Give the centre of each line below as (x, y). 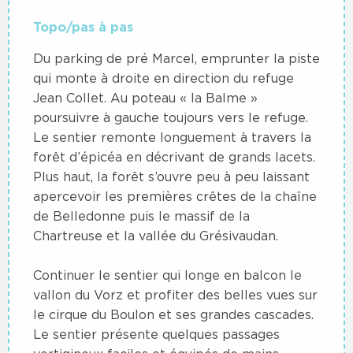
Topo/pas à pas (83, 26)
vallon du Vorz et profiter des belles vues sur (175, 294)
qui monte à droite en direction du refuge (163, 78)
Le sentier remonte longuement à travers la (172, 137)
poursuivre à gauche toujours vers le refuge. (171, 117)
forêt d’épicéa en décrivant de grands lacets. (174, 156)
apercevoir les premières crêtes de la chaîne (175, 196)
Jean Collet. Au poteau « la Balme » (145, 97)
